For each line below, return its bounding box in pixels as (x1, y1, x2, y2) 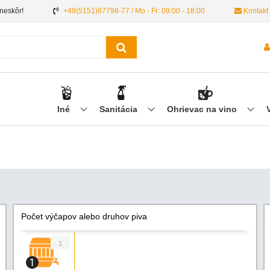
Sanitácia (99, 104, 140, 115)
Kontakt (242, 7, 268, 15)
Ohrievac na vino (166, 104, 239, 115)
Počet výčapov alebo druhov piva (20, 212, 147, 222)
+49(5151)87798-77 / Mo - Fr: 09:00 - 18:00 (63, 7, 205, 15)
